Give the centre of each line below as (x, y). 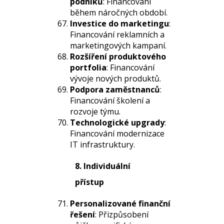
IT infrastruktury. (102, 144)
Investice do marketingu (119, 23)
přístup (89, 182)
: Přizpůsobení (122, 214)
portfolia (88, 67)
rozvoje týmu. (95, 111)
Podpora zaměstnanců (115, 89)
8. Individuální (103, 166)
